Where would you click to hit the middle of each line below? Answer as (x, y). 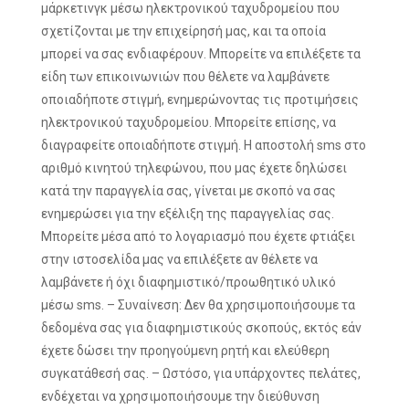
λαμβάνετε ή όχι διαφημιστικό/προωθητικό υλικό (189, 282)
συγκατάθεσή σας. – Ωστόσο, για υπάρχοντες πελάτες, (201, 373)
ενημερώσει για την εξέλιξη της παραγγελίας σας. (188, 214)
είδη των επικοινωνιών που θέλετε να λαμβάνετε (185, 77)
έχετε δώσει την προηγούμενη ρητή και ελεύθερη (185, 351)
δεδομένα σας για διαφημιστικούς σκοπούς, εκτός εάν (201, 328)
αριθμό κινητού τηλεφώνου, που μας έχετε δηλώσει (194, 168)
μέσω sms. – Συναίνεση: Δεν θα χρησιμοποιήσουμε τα (198, 305)
